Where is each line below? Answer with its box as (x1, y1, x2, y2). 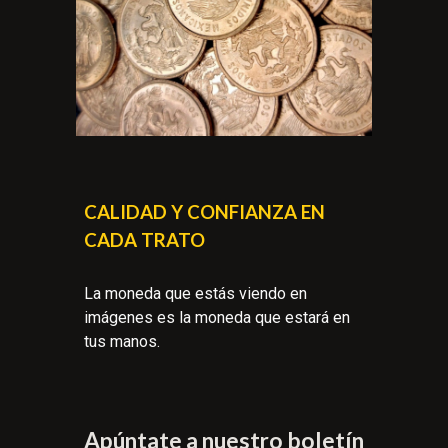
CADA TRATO (84, 228, 206, 251)
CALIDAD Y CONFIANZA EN (84, 200, 326, 223)
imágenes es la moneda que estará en (84, 307, 351, 327)
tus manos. (84, 331, 161, 351)
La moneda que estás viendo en (84, 283, 308, 303)
